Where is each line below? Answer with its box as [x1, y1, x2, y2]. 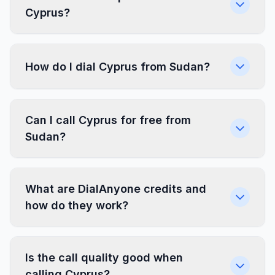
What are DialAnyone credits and [25, 182, 206, 195]
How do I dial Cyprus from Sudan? [25, 60, 210, 73]
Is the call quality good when [25, 251, 183, 264]
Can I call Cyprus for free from [25, 114, 191, 126]
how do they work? [25, 199, 128, 212]
